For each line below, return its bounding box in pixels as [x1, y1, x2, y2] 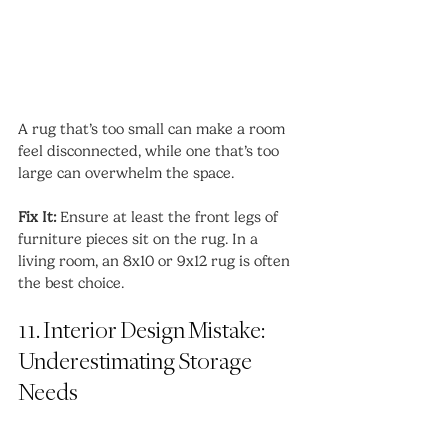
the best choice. [18, 274, 124, 293]
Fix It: [18, 208, 56, 227]
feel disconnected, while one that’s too [18, 142, 283, 161]
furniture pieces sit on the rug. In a [18, 230, 262, 249]
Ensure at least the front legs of [56, 208, 282, 227]
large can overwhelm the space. [18, 164, 234, 183]
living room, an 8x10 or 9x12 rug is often [18, 252, 294, 271]
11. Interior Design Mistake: [18, 319, 268, 345]
